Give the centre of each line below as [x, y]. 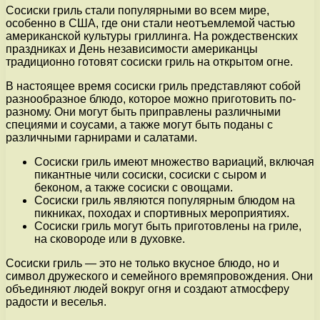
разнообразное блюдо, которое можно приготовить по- [151, 99]
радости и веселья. [56, 301]
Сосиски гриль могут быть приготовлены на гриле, [168, 226]
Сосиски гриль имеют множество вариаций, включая [174, 161]
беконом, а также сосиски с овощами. [134, 187]
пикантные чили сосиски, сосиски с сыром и [150, 174]
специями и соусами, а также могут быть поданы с [139, 124]
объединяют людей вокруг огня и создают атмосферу [147, 289]
